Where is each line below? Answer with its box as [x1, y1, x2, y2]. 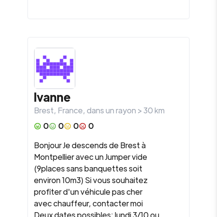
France [58, 105, 83, 115]
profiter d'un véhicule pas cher [34, 186, 142, 197]
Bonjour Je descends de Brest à [34, 140, 146, 150]
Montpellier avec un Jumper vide [34, 152, 147, 162]
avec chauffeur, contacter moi [34, 198, 143, 208]
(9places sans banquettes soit [34, 163, 142, 173]
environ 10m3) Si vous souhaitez [34, 175, 148, 185]
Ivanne [34, 89, 71, 104]
